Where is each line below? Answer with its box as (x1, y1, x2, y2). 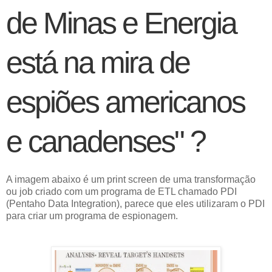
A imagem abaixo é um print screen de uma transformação (6, 174, 256, 185)
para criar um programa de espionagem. (6, 210, 178, 221)
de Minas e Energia (6, 5, 236, 40)
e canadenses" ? (6, 124, 205, 158)
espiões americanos (6, 84, 245, 119)
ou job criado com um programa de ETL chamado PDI (6, 186, 237, 197)
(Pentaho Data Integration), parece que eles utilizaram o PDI (6, 198, 265, 209)
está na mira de (6, 45, 189, 80)
